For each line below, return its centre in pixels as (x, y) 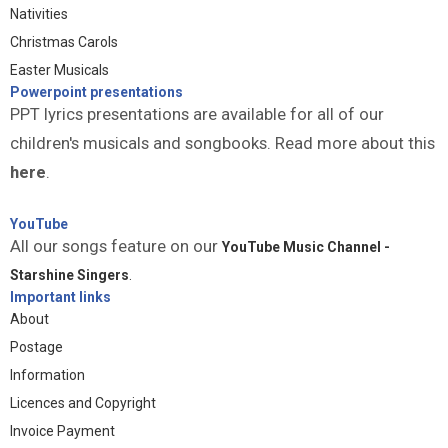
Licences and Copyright (83, 403)
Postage (36, 347)
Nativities (39, 14)
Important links (60, 297)
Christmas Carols (64, 42)
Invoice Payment (62, 431)
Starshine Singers (69, 275)
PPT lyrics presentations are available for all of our (197, 114)
